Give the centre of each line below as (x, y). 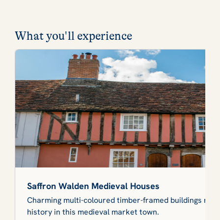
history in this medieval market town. (93, 212)
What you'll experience (73, 36)
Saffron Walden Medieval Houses (93, 186)
